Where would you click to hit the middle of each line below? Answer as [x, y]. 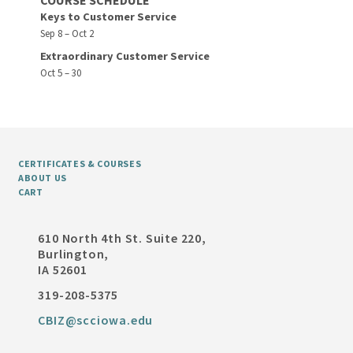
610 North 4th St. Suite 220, [122, 238]
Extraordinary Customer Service [125, 56]
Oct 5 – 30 [61, 73]
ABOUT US [43, 178]
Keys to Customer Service [109, 17]
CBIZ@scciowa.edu [96, 320]
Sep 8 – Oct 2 [67, 33]
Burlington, [74, 254]
